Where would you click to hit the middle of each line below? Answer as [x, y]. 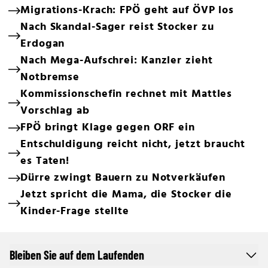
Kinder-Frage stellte [75, 211]
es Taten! [45, 161]
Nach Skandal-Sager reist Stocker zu [117, 27]
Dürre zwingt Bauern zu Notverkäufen [123, 178]
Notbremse [50, 77]
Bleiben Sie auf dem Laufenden [77, 255]
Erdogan [43, 44]
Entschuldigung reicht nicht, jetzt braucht [133, 144]
